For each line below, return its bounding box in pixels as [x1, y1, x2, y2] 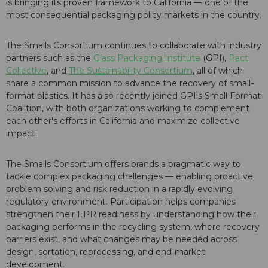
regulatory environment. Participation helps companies [6, 196, 236, 208]
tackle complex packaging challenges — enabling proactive [6, 171, 253, 182]
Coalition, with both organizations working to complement [6, 103, 249, 114]
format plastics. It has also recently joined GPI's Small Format [6, 90, 261, 102]
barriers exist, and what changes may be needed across [6, 234, 237, 245]
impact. [6, 128, 37, 139]
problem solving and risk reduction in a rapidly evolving [6, 184, 233, 195]
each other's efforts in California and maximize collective [6, 115, 240, 127]
